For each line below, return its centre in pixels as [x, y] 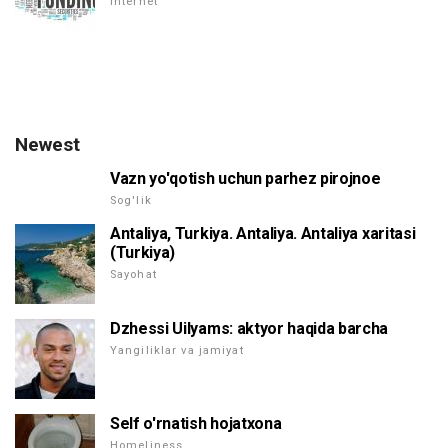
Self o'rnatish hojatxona [196, 424]
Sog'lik [131, 201]
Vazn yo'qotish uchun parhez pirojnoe [245, 179]
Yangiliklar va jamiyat [177, 351]
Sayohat [133, 275]
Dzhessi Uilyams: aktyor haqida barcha [249, 329]
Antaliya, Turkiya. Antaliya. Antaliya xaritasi [263, 234]
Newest [47, 145]
